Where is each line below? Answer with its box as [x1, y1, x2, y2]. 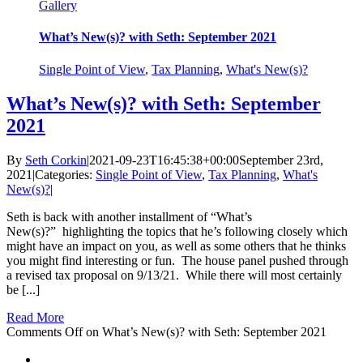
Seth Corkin [25, 152, 87, 167]
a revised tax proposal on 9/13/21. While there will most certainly [6, 267, 342, 282]
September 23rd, [239, 152, 323, 167]
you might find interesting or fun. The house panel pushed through [6, 253, 348, 267]
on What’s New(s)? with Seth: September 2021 [83, 324, 327, 339]
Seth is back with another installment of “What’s [6, 209, 252, 224]
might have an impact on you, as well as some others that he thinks [6, 238, 346, 253]
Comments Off [6, 324, 83, 339]
